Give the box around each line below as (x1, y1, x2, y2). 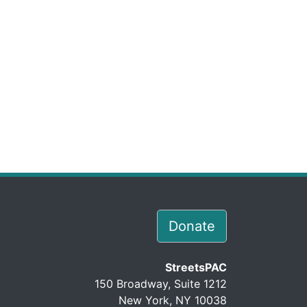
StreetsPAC (165, 260, 227, 275)
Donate (169, 218, 215, 235)
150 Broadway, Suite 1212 (95, 277, 227, 291)
